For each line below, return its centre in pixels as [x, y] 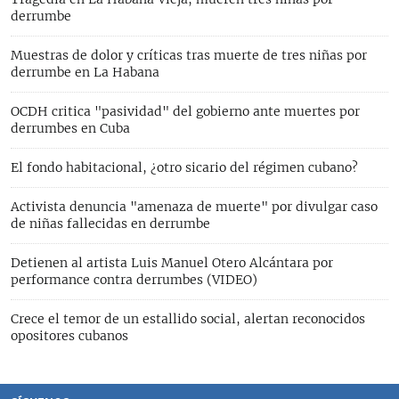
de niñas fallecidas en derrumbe [110, 224]
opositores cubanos [69, 336]
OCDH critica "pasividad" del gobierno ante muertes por [185, 112]
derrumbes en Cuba [70, 129]
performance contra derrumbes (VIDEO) [134, 280]
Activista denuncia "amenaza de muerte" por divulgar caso [194, 207]
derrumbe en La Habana [85, 73]
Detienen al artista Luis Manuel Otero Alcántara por [172, 263]
